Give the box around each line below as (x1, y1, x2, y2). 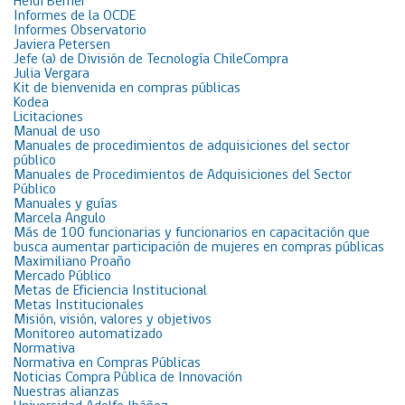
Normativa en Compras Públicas (14, 356, 201, 371)
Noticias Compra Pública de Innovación (14, 371, 242, 385)
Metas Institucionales (14, 298, 144, 313)
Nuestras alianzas (14, 385, 119, 400)
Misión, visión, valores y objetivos (14, 313, 212, 327)
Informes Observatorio (14, 24, 146, 38)
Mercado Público (14, 269, 111, 284)
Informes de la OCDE (14, 9, 136, 24)
